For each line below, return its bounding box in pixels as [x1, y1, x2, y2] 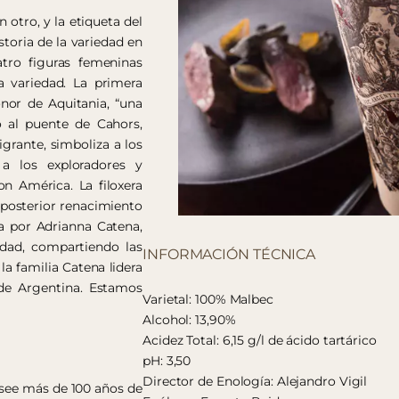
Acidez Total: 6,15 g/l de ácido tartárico [142, 331, 377, 348]
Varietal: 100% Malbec [142, 290, 273, 307]
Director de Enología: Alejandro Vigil [142, 372, 368, 389]
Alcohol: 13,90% [142, 311, 236, 328]
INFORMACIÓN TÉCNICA [142, 245, 316, 263]
